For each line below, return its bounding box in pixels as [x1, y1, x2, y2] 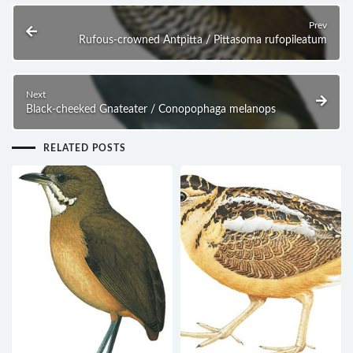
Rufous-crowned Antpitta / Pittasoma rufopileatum [79, 34, 327, 46]
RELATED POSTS [43, 143, 126, 153]
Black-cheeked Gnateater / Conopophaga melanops [26, 103, 276, 115]
